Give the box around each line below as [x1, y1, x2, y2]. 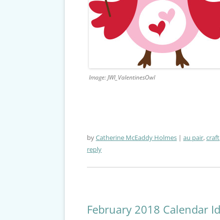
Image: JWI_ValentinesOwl [88, 73, 155, 82]
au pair [183, 133, 203, 142]
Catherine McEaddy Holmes [95, 133, 177, 142]
